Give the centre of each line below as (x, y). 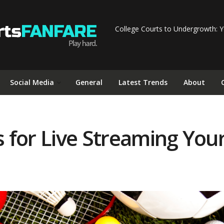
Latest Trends (143, 82)
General (89, 82)
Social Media (32, 82)
